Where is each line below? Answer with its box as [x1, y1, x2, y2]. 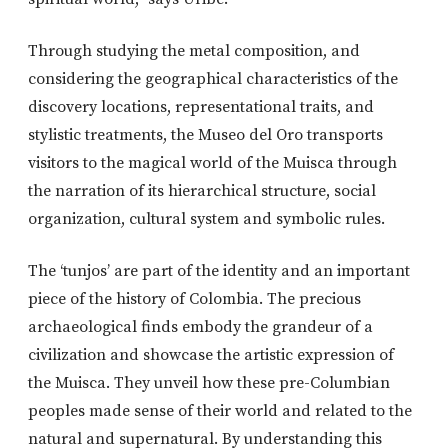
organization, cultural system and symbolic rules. [28, 209, 385, 230]
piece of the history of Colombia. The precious [28, 289, 361, 310]
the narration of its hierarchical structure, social [28, 181, 376, 202]
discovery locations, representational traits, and [28, 97, 374, 118]
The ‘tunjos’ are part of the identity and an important [28, 261, 410, 282]
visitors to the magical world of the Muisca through [28, 153, 397, 174]
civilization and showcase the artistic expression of [28, 345, 394, 366]
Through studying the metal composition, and [28, 41, 360, 62]
